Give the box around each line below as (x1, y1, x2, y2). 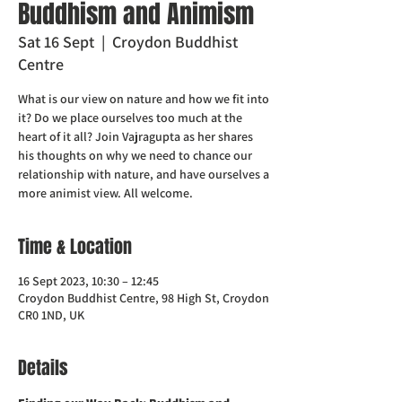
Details (18, 354, 68, 381)
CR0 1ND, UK (18, 307, 84, 323)
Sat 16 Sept (18, 31, 94, 52)
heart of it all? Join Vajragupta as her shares (18, 128, 253, 144)
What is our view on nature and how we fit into (18, 91, 269, 107)
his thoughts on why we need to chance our (18, 147, 252, 163)
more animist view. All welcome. (18, 185, 193, 201)
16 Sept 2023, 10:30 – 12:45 (18, 273, 159, 289)
